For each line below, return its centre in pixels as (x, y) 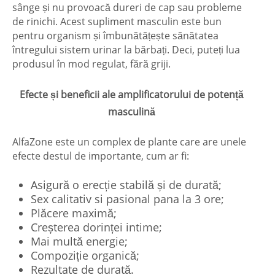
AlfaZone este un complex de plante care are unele (129, 142)
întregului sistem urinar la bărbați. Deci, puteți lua (126, 50)
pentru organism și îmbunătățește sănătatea (115, 36)
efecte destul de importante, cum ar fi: (101, 156)
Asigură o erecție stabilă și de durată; (126, 185)
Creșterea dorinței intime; (96, 227)
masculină (131, 112)
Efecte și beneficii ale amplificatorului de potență (131, 95)
